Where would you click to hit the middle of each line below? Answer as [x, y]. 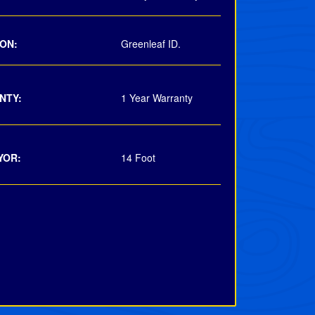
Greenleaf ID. [151, 44]
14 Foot [138, 157]
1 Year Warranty [157, 98]
